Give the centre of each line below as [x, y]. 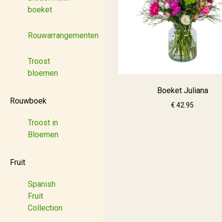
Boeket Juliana [182, 91]
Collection [45, 208]
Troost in [43, 123]
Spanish [42, 184]
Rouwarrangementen [63, 35]
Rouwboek [28, 101]
